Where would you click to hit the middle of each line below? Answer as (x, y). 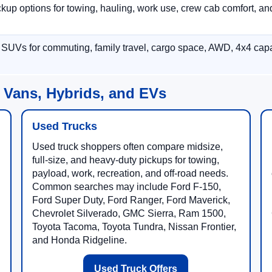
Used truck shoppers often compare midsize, (127, 147)
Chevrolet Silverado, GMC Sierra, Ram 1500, (129, 213)
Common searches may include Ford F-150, (126, 187)
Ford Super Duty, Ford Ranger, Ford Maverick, (131, 200)
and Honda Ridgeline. (79, 240)
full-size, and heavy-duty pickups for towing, (125, 160)
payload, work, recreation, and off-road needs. (130, 173)
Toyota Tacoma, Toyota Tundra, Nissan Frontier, (134, 227)
